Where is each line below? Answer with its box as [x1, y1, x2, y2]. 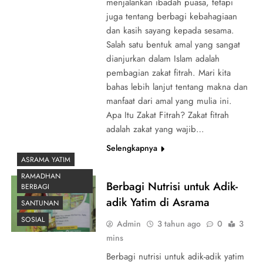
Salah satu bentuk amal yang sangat [106, 38, 240, 51]
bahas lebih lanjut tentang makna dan [106, 80, 248, 93]
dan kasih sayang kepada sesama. [106, 23, 234, 37]
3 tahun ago [157, 217, 201, 230]
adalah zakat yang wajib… [106, 122, 204, 136]
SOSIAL [21, 214, 45, 225]
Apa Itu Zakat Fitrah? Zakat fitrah [106, 108, 229, 122]
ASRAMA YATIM [21, 154, 70, 165]
